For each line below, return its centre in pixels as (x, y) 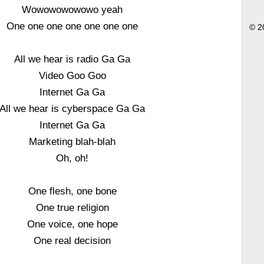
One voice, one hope (72, 224)
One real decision (72, 240)
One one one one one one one (72, 26)
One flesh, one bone (72, 191)
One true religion (72, 207)
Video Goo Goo (72, 75)
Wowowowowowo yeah (72, 9)
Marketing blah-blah (72, 141)
